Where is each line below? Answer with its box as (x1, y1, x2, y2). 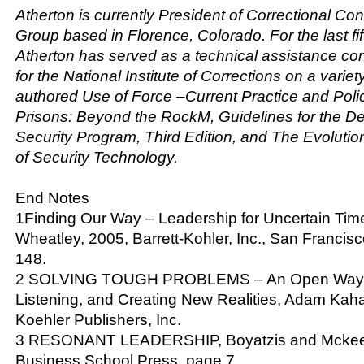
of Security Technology (15, 148, 174, 166)
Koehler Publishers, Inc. (15, 310, 181, 328)
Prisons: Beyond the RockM (15, 107, 210, 125)
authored (15, 87, 82, 105)
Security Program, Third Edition (15, 128, 232, 145)
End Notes (15, 188, 89, 206)
